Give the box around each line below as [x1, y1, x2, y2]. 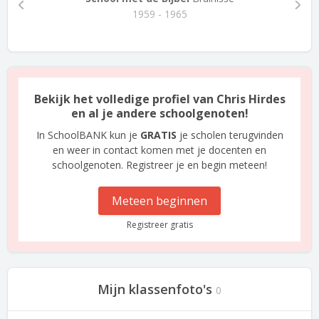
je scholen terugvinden [176, 128, 283, 142]
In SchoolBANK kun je [36, 128, 140, 142]
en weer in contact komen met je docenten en [53, 143, 266, 157]
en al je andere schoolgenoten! [70, 105, 249, 121]
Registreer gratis [126, 219, 193, 231]
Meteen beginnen [112, 193, 207, 209]
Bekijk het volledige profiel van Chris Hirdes [33, 91, 286, 107]
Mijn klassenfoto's [98, 281, 212, 298]
